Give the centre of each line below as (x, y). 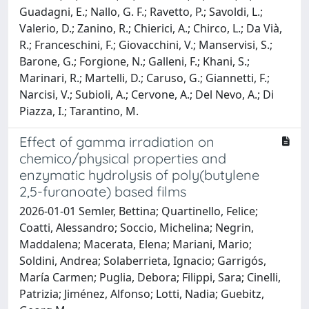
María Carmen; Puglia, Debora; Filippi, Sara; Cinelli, (150, 277)
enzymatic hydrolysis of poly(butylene (139, 175)
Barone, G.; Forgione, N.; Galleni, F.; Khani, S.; (134, 61)
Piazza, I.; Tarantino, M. (79, 111)
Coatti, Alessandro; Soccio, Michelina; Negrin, (137, 227)
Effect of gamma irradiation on (117, 141)
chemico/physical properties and (123, 158)
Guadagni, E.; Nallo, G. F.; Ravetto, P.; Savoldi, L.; (141, 11)
